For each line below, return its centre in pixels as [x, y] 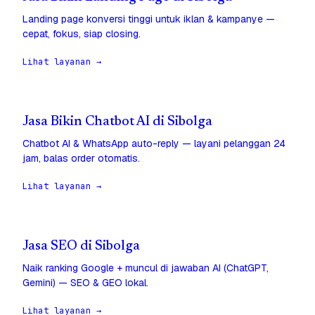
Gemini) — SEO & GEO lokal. [85, 283]
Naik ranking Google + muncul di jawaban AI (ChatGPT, [146, 268]
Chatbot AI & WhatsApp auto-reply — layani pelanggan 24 [154, 144]
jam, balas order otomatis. [81, 159]
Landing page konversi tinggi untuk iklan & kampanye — [149, 19]
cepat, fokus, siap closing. [82, 34]
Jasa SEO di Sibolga [81, 247]
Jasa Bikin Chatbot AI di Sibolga [117, 122]
